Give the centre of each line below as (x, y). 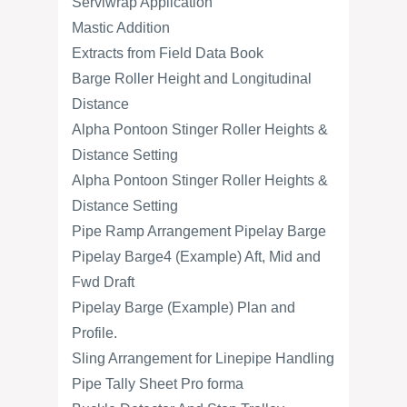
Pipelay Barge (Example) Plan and (184, 308)
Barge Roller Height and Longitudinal (192, 79)
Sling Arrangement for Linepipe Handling (203, 359)
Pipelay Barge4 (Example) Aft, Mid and (196, 257)
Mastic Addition (121, 28)
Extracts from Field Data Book (168, 54)
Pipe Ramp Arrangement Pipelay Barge (199, 232)
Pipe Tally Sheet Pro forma (158, 384)
